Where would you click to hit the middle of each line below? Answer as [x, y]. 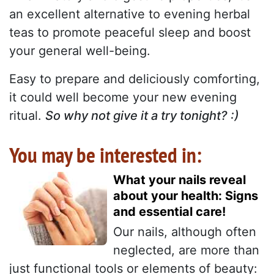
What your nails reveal [180, 180]
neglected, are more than [186, 250]
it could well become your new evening [123, 98]
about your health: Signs [186, 196]
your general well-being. [80, 51]
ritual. [27, 116]
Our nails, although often [185, 232]
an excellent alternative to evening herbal [130, 14]
